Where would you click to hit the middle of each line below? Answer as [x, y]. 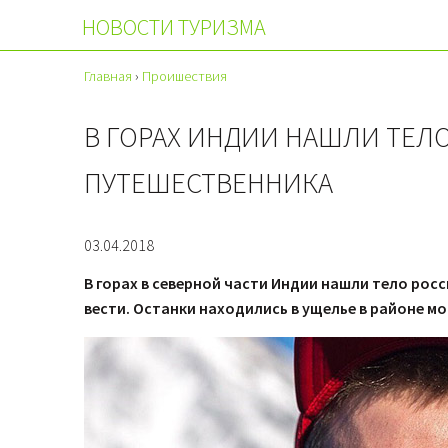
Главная [108, 76]
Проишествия [184, 76]
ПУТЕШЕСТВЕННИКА [208, 182]
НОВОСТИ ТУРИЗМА [174, 27]
